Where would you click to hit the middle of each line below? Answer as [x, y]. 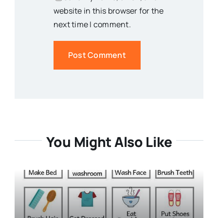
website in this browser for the [109, 10]
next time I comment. [92, 24]
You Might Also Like [109, 141]
